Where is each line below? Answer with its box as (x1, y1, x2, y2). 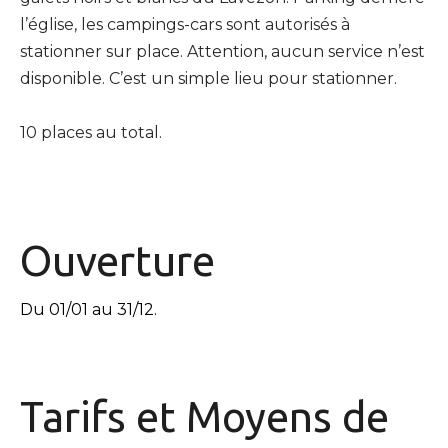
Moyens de (186, 392, 389, 440)
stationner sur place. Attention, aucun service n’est (20, 41, 425, 61)
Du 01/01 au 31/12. (20, 299, 157, 319)
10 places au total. (20, 122, 162, 142)
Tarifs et (20, 392, 186, 440)
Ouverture (20, 236, 215, 284)
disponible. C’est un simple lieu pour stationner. (20, 68, 397, 88)
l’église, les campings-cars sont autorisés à (20, 14, 350, 34)
